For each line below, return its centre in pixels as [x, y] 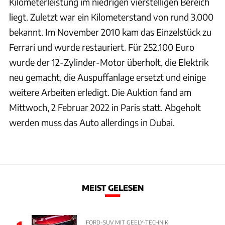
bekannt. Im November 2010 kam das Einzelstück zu [110, 32]
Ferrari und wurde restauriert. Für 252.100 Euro [102, 47]
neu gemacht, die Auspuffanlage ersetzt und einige [107, 77]
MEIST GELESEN [113, 187]
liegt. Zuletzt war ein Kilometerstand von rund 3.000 [111, 17]
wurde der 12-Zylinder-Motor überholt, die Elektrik [109, 62]
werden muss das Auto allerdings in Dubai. [92, 123]
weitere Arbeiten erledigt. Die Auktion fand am [100, 92]
